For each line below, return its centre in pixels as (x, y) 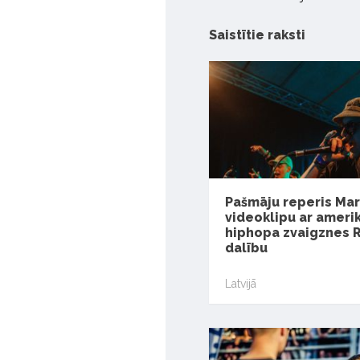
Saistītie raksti (257, 35)
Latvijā (241, 283)
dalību (246, 248)
